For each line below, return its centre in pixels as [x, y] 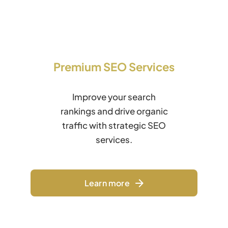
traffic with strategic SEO [114, 125]
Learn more [107, 183]
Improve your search [114, 97]
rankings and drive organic [114, 111]
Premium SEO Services [114, 67]
